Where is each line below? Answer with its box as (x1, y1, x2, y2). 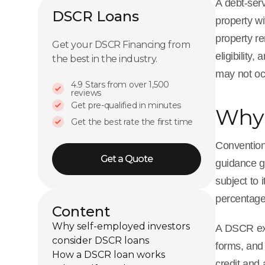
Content (52, 203, 110, 220)
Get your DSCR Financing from (52, 38, 190, 50)
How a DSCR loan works (52, 249, 165, 260)
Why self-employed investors (52, 221, 190, 232)
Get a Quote (101, 153, 153, 164)
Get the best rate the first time (71, 116, 193, 127)
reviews (71, 87, 102, 98)
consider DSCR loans (52, 235, 149, 246)
